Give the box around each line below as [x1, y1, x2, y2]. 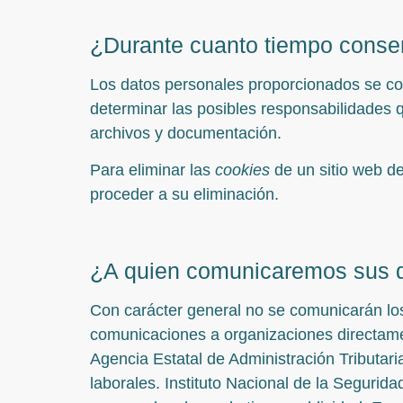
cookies [215, 161, 270, 180]
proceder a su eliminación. [90, 185, 279, 204]
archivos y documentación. [90, 123, 282, 142]
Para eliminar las [90, 161, 215, 180]
